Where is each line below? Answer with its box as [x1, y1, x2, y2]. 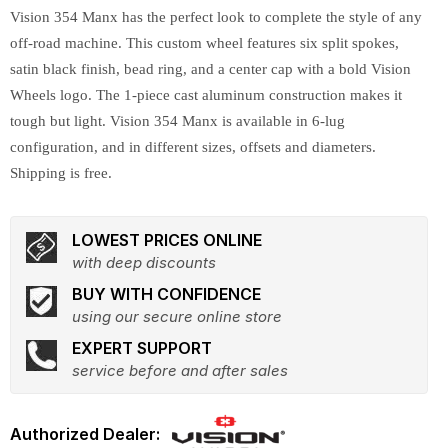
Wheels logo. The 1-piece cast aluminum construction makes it [10, 87, 402, 103]
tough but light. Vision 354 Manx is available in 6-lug [10, 113, 345, 129]
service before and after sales [72, 361, 288, 380]
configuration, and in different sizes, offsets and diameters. [10, 139, 376, 155]
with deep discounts [72, 253, 216, 272]
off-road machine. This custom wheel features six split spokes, [10, 35, 399, 51]
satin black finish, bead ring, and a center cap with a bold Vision [10, 61, 411, 77]
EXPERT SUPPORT [72, 338, 212, 358]
